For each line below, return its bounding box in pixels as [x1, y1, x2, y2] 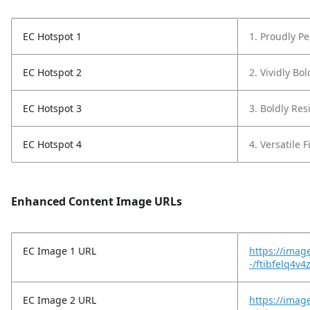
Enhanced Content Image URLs [11, 194, 182, 209]
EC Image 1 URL [23, 244, 96, 257]
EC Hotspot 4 [23, 138, 82, 151]
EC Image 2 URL [23, 293, 96, 307]
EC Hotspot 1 [23, 30, 82, 43]
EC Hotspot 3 [23, 102, 82, 115]
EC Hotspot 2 [23, 66, 82, 79]
